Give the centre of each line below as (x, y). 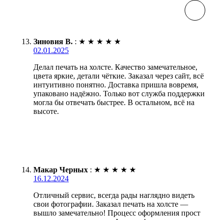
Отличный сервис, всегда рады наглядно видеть (114, 195)
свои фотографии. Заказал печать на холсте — (111, 204)
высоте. (46, 111)
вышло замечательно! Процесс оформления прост (117, 213)
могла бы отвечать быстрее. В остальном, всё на (114, 102)
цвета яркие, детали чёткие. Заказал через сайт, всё (119, 76)
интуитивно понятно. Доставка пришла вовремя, (116, 84)
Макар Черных (61, 169)
